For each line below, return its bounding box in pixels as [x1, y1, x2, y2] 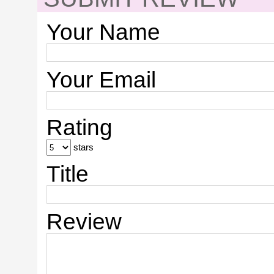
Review [46, 209, 122, 234]
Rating [46, 115, 113, 140]
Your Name [46, 20, 160, 45]
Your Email [46, 67, 156, 92]
